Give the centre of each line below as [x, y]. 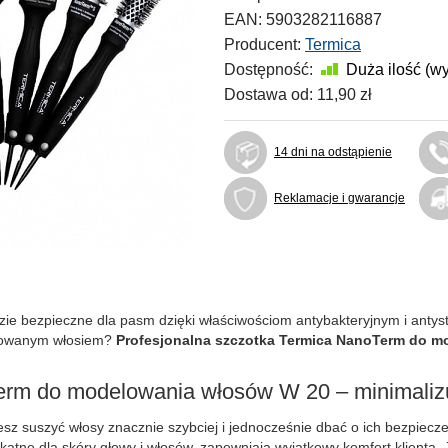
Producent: [262, 44]
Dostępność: [268, 69]
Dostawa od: [268, 94]
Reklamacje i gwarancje [339, 198]
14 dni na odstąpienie [333, 152]
